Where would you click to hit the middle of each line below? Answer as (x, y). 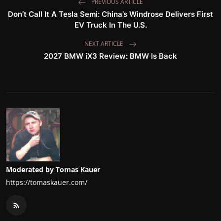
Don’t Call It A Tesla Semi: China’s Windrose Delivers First (110, 14)
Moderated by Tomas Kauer (53, 170)
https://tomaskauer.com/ (47, 183)
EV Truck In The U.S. (110, 25)
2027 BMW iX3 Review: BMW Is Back (110, 56)
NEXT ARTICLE (105, 44)
